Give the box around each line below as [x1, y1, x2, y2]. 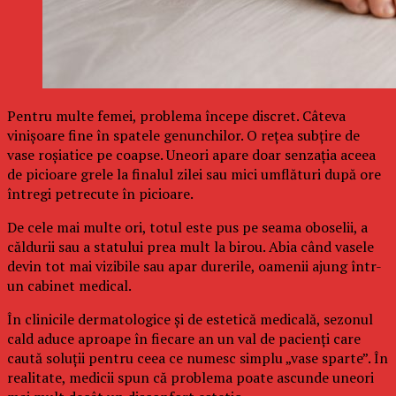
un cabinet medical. [7, 276, 132, 296]
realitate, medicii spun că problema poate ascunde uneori [7, 368, 374, 388]
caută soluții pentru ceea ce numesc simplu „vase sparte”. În [7, 348, 388, 369]
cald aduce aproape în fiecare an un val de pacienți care [7, 329, 361, 349]
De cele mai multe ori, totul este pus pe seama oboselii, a [7, 217, 368, 238]
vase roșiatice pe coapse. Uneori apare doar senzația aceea [7, 145, 376, 165]
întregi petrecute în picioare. [7, 184, 194, 204]
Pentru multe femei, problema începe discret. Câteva [7, 106, 346, 126]
